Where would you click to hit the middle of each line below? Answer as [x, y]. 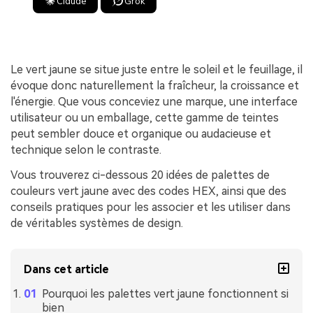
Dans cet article [67, 269]
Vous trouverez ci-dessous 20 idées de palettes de [140, 175]
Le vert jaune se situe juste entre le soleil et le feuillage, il [156, 69]
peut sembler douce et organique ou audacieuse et [141, 133]
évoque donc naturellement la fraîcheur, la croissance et [155, 85]
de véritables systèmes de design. [97, 223]
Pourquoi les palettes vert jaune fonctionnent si [165, 293]
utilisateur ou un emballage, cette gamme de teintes [145, 117]
